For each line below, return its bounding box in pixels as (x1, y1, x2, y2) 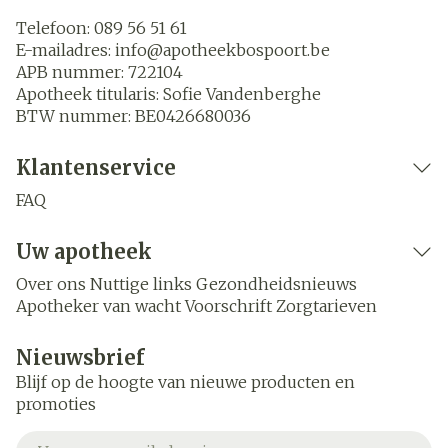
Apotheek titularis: (16, 84, 163, 104)
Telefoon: (16, 18, 94, 38)
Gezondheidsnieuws (196, 274, 357, 294)
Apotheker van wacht (16, 296, 181, 316)
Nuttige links (90, 274, 192, 294)
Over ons (16, 274, 86, 294)
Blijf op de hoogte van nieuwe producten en (16, 372, 355, 392)
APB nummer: (16, 62, 128, 82)
